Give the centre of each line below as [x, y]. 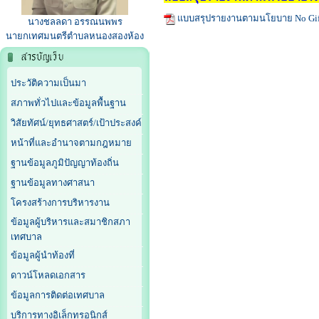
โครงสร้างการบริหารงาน [60, 203]
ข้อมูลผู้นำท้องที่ [43, 256]
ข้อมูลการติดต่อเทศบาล [58, 296]
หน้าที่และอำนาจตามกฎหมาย [71, 143]
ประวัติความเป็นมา [48, 83]
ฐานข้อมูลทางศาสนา [53, 183]
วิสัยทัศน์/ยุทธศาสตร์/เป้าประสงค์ [76, 123]
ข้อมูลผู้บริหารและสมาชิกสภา [70, 222]
